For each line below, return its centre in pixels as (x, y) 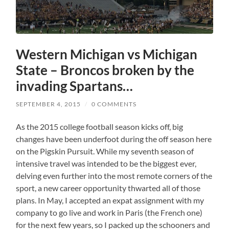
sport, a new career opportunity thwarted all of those (108, 188)
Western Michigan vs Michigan (107, 54)
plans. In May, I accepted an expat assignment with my (110, 200)
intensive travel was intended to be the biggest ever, (106, 164)
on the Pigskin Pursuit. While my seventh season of (105, 151)
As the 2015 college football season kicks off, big (100, 127)
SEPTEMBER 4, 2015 (49, 104)
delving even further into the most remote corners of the (114, 176)
